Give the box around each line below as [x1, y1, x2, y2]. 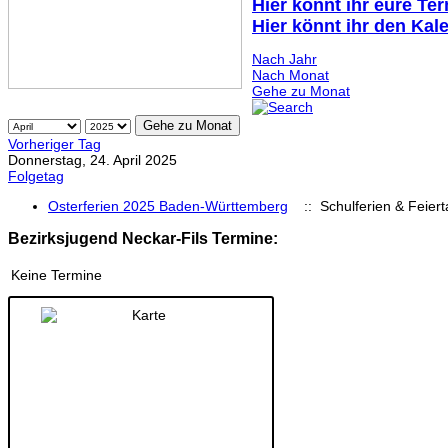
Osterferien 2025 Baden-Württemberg [48, 197, 288, 214]
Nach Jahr [252, 50, 317, 67]
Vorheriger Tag [8, 135, 101, 152]
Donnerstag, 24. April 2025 [8, 151, 177, 168]
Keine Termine [11, 266, 103, 283]
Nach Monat [252, 66, 329, 83]
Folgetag [8, 167, 64, 184]
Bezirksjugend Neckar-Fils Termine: [8, 229, 278, 247]
